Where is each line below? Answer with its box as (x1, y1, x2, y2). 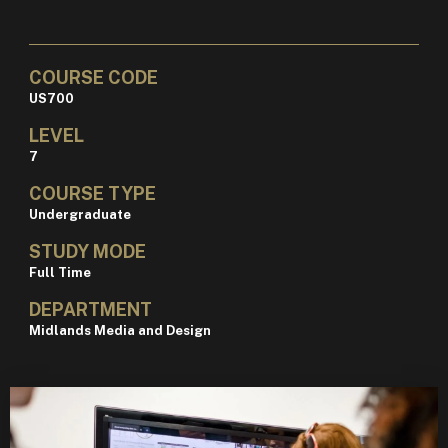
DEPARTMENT (28, 299, 152, 321)
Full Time (28, 265, 91, 281)
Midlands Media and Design (28, 323, 211, 339)
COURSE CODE (28, 67, 158, 89)
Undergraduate (28, 207, 131, 223)
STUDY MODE (28, 241, 146, 263)
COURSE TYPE (28, 183, 156, 205)
